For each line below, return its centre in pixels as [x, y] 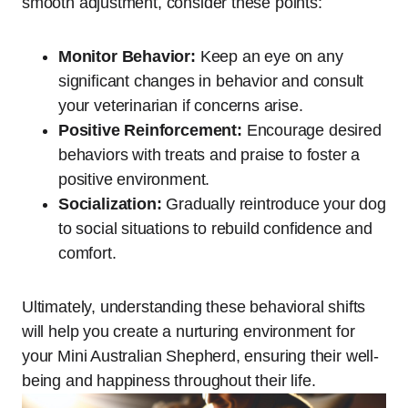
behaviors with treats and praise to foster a [209, 155]
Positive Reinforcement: [150, 131]
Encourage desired [311, 131]
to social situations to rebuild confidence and [215, 229]
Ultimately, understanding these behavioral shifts [194, 307]
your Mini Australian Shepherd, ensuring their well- [200, 357]
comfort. [87, 254]
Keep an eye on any [269, 57]
